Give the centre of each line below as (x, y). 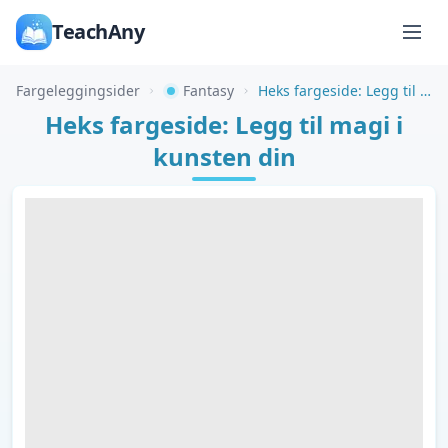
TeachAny (98, 31)
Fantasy (209, 90)
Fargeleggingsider (78, 90)
